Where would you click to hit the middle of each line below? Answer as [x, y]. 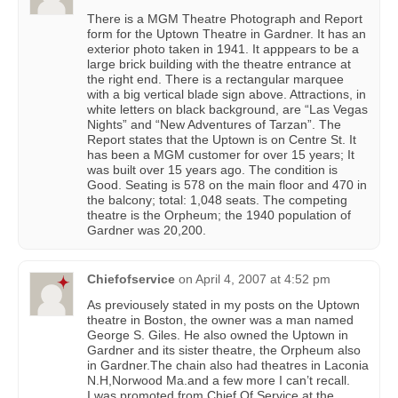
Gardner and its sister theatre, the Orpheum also [224, 350]
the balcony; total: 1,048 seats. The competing [217, 200]
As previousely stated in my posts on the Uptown [223, 305]
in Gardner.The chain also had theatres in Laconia [228, 366]
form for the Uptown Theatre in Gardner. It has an [227, 34]
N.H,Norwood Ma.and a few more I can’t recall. [219, 381]
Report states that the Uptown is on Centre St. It [222, 140]
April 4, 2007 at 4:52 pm [263, 279]
